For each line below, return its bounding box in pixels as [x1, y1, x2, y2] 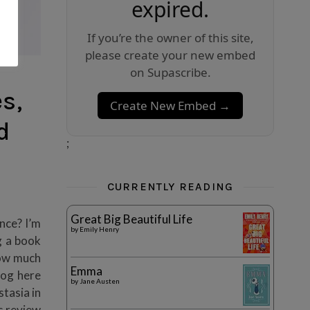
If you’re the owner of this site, [86, 30, 254, 46]
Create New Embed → [110, 98, 230, 114]
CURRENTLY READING [107, 180, 234, 194]
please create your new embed [85, 47, 255, 64]
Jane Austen [80, 277, 120, 286]
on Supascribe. [129, 64, 211, 81]
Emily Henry [80, 225, 119, 234]
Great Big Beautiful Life [71, 212, 192, 227]
